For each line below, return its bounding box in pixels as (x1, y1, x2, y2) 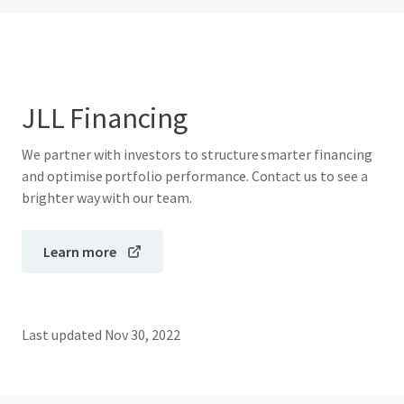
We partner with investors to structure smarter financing (22, 145, 372, 163)
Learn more (43, 243, 116, 261)
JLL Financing (22, 100, 188, 136)
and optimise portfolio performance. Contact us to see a (22, 167, 368, 185)
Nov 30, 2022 (104, 326, 181, 344)
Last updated (22, 326, 102, 344)
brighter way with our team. (22, 188, 192, 207)
